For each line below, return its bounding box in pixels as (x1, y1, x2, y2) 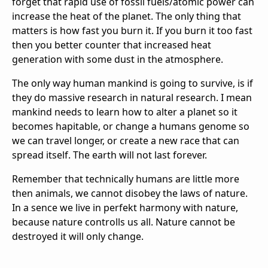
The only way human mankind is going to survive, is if (12, 77, 253, 90)
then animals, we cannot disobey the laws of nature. (12, 187, 248, 200)
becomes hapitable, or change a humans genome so (12, 120, 249, 133)
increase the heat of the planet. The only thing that (12, 10, 241, 23)
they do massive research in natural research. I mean (12, 91, 252, 105)
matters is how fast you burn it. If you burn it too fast (12, 24, 252, 38)
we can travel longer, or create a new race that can (12, 134, 239, 148)
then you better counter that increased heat (12, 38, 211, 52)
